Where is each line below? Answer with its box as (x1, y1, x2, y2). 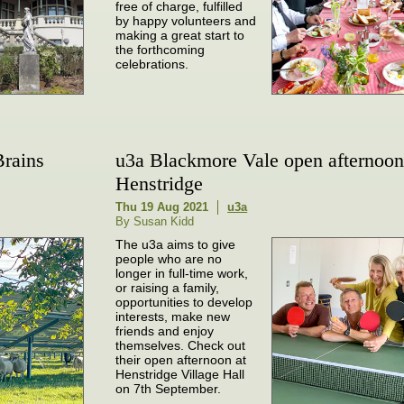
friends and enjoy (115, 323, 215, 338)
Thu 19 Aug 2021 (115, 199, 209, 214)
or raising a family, (115, 280, 220, 295)
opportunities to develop (115, 294, 253, 309)
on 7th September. (115, 381, 222, 396)
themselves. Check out (115, 337, 246, 353)
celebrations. (115, 57, 189, 72)
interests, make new (115, 308, 231, 324)
